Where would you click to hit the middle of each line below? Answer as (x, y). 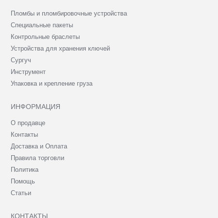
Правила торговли (38, 158)
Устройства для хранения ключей (61, 48)
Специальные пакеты (42, 25)
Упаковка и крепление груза (52, 83)
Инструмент (28, 72)
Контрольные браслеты (45, 36)
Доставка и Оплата (39, 146)
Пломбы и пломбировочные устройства (69, 13)
